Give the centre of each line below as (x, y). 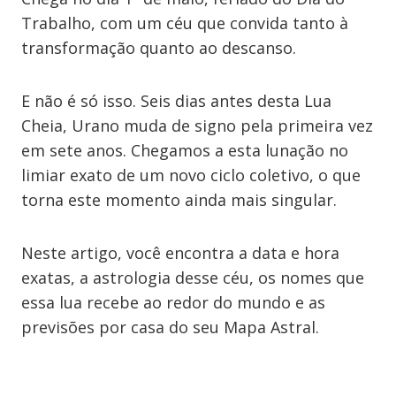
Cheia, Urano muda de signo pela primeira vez (197, 126)
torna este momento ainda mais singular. (179, 200)
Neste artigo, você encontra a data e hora (180, 253)
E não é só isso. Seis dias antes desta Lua (176, 101)
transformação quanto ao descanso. (159, 48)
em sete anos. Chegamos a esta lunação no (185, 150)
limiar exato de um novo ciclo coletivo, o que (191, 175)
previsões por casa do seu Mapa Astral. (170, 327)
